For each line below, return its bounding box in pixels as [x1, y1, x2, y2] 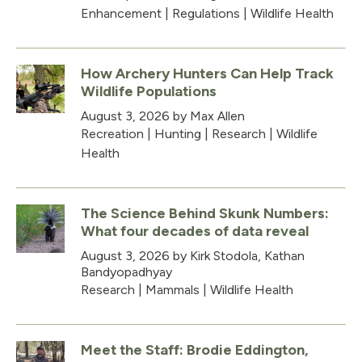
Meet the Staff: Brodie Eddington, [81, 340, 309, 359]
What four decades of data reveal [81, 221, 309, 240]
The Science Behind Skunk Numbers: [81, 204, 329, 222]
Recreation [81, 125, 144, 141]
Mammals [145, 281, 200, 297]
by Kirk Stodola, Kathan [170, 247, 305, 263]
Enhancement [81, 5, 162, 21]
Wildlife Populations [81, 82, 217, 100]
